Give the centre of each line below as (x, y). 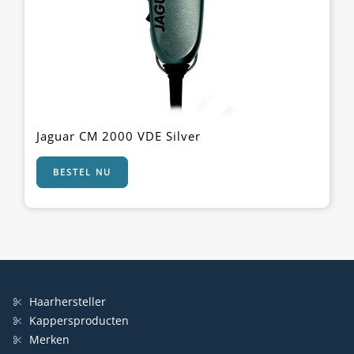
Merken (49, 340)
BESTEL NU (82, 172)
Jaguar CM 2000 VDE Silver (119, 136)
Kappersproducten (79, 321)
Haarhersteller (68, 302)
